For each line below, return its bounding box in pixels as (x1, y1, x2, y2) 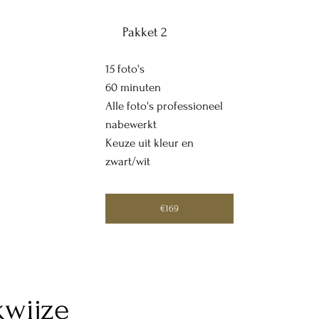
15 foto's (105, 63, 145, 76)
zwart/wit (105, 155, 150, 169)
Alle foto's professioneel (105, 100, 223, 113)
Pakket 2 (122, 24, 167, 40)
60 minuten (105, 81, 161, 95)
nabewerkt (105, 118, 157, 132)
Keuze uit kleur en (105, 137, 194, 150)
